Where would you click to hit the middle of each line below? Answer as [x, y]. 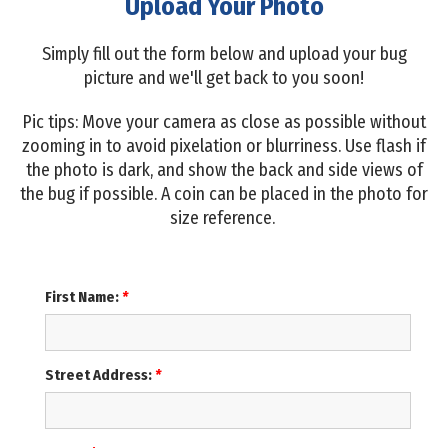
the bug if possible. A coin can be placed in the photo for [224, 193]
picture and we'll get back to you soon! [224, 77]
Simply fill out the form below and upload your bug [224, 53]
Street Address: [100, 374]
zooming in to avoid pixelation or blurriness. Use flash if [224, 145]
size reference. [224, 217]
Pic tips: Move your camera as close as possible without [224, 121]
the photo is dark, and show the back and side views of [224, 169]
